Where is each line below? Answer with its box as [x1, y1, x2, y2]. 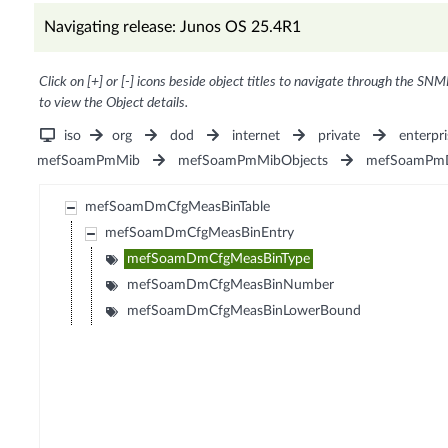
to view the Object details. [38, 96, 188, 111]
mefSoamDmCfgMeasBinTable [85, 200, 271, 215]
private [318, 129, 361, 144]
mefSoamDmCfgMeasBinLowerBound [127, 304, 362, 319]
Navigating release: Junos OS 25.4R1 [43, 19, 301, 36]
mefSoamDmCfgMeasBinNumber [127, 278, 335, 293]
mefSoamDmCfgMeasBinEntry [105, 226, 295, 241]
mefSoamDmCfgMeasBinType [127, 252, 311, 267]
